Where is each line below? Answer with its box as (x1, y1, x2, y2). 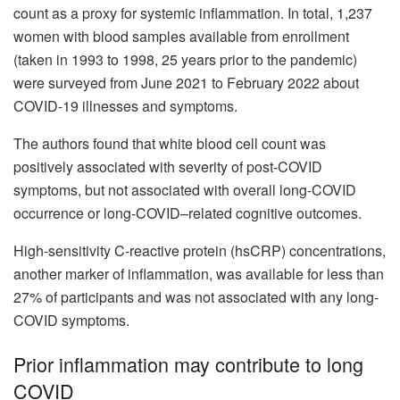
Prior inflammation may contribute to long (13, 350, 363, 379)
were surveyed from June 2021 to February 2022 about (13, 71, 359, 93)
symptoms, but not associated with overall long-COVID (13, 179, 356, 200)
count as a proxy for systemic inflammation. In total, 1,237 (13, 2, 372, 23)
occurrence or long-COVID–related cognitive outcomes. (13, 202, 362, 223)
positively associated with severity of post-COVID (13, 155, 322, 177)
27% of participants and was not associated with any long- (13, 286, 379, 307)
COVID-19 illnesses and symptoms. (13, 95, 237, 116)
